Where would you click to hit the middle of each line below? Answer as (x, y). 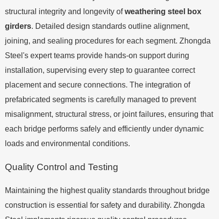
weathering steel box (163, 11)
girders (18, 26)
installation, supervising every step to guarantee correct (100, 70)
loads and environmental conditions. (67, 143)
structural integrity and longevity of (65, 11)
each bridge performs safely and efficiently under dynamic (104, 129)
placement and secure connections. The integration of (98, 85)
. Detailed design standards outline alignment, (110, 26)
